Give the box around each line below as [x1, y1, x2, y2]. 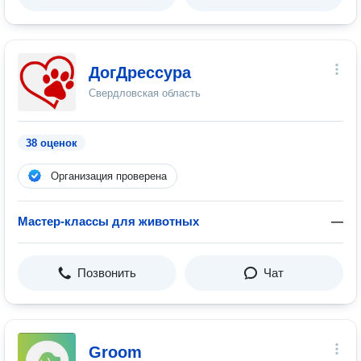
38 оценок [26, 137, 77, 149]
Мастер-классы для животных [18, 214, 199, 228]
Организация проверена [51, 170, 167, 182]
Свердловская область [89, 87, 201, 99]
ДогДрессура [89, 64, 191, 81]
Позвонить [77, 266, 136, 280]
